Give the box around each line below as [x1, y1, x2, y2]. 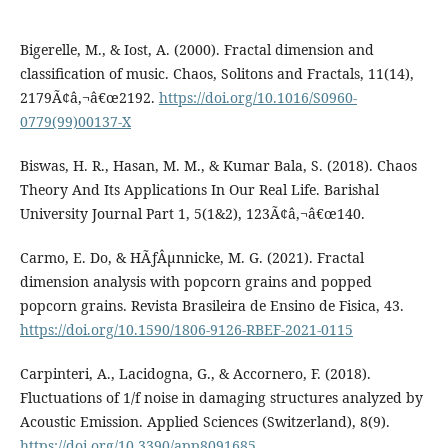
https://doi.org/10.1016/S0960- [158, 88, 357, 108]
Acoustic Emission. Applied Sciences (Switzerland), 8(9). [19, 412, 390, 432]
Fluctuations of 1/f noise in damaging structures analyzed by [19, 388, 423, 408]
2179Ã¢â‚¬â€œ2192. [19, 88, 159, 108]
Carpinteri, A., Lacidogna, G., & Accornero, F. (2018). [19, 364, 371, 384]
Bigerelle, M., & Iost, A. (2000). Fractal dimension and [19, 40, 374, 60]
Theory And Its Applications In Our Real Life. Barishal [19, 180, 379, 200]
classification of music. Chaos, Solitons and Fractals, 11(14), [19, 64, 414, 84]
